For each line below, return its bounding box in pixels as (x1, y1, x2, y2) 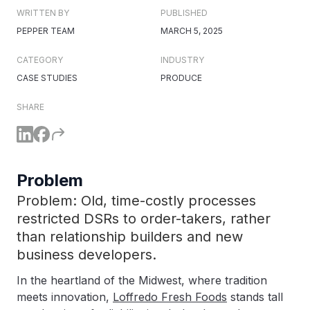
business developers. (17, 246, 156, 263)
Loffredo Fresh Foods (113, 290, 227, 304)
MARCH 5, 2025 (161, 26, 223, 36)
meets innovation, (17, 290, 113, 304)
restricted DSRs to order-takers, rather (17, 210, 271, 227)
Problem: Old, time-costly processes (17, 192, 256, 209)
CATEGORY (17, 55, 63, 65)
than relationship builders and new (17, 228, 243, 245)
